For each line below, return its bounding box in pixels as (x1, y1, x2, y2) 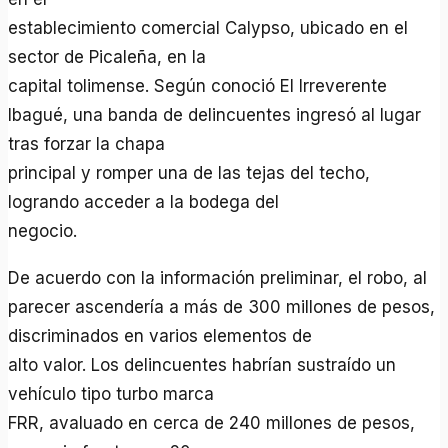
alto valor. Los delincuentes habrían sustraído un (8, 354, 397, 375)
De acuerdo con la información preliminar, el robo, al (8, 267, 428, 288)
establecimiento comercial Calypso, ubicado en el (8, 17, 409, 38)
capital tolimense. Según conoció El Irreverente (8, 75, 388, 96)
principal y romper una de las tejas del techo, (8, 162, 371, 183)
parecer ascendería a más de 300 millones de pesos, (8, 296, 436, 317)
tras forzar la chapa (8, 133, 166, 154)
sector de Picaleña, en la (8, 46, 207, 67)
